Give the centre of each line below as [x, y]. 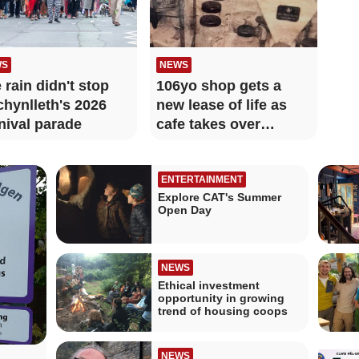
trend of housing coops [222, 311]
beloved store [203, 143]
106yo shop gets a [218, 85]
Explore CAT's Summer [219, 197]
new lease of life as [221, 105]
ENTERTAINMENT [202, 179]
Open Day [184, 210]
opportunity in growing [221, 298]
